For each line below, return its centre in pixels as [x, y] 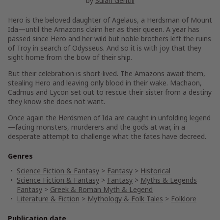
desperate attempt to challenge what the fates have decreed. [107, 136]
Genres [20, 156]
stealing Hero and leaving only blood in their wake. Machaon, [105, 83]
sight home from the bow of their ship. [70, 57]
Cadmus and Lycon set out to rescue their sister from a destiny [110, 92]
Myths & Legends [169, 180]
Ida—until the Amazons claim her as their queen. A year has [104, 29]
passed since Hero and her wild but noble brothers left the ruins [110, 39]
